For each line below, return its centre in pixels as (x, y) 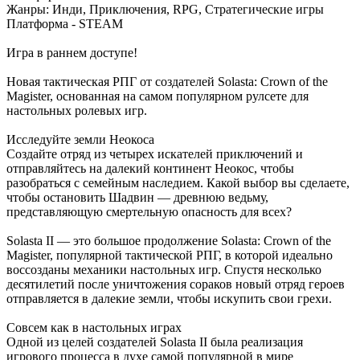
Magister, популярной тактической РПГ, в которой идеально (170, 255)
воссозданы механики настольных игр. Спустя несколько (164, 269)
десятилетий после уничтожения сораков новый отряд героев (176, 284)
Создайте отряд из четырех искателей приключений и (155, 153)
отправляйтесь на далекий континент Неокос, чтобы (150, 168)
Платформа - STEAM (65, 23)
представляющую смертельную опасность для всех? (149, 211)
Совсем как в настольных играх (94, 327)
